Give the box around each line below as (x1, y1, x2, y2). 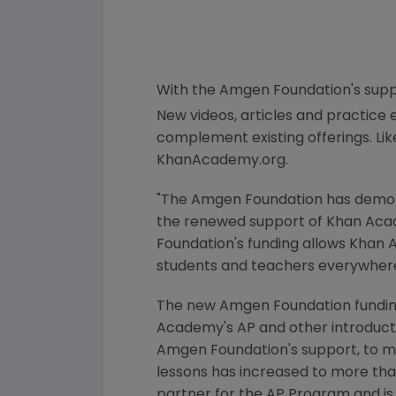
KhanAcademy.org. (156, 154, 288, 169)
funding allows (244, 238, 349, 253)
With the (156, 84, 219, 98)
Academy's (156, 322, 233, 337)
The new (156, 300, 219, 315)
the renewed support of (156, 216, 326, 231)
